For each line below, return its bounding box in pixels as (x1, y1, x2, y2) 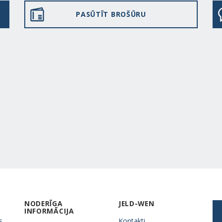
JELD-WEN (118, 198, 155, 208)
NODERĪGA (24, 198, 63, 208)
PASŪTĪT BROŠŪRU (76, 9, 146, 19)
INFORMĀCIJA (24, 206, 74, 216)
